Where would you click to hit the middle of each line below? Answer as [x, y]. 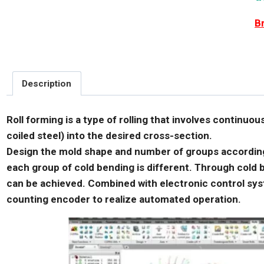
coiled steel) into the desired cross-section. [109, 135]
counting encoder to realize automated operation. [123, 199]
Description [47, 83]
